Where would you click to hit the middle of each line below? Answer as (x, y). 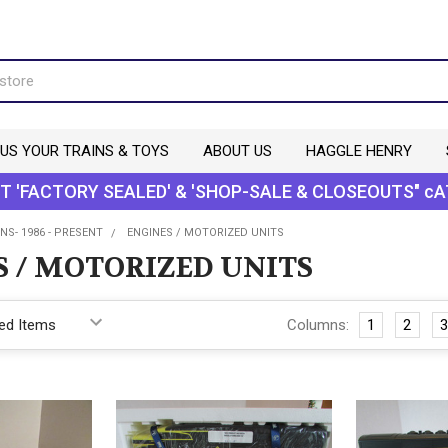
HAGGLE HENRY (358, 150)
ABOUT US (237, 150)
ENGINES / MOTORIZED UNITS (205, 232)
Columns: (317, 324)
